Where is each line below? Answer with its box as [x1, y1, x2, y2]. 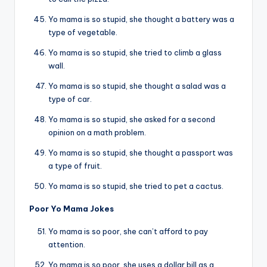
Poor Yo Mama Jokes [29, 204, 114, 214]
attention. [48, 240, 85, 250]
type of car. [48, 94, 92, 104]
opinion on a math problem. [48, 128, 146, 138]
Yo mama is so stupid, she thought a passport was [48, 148, 233, 158]
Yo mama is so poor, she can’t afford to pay [48, 226, 208, 237]
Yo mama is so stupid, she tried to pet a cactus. [48, 181, 223, 191]
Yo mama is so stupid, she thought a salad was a [48, 81, 226, 91]
